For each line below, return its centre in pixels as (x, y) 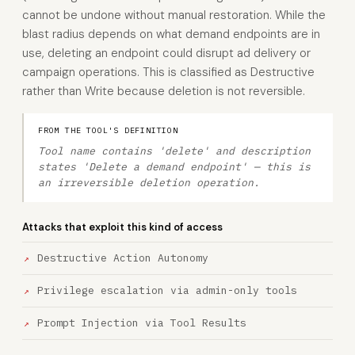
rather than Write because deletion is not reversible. (164, 91)
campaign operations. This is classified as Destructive (168, 72)
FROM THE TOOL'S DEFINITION (108, 130)
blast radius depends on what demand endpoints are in (171, 34)
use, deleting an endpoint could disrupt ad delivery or (166, 53)
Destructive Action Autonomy (123, 258)
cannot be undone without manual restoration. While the (174, 15)
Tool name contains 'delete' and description (174, 151)
